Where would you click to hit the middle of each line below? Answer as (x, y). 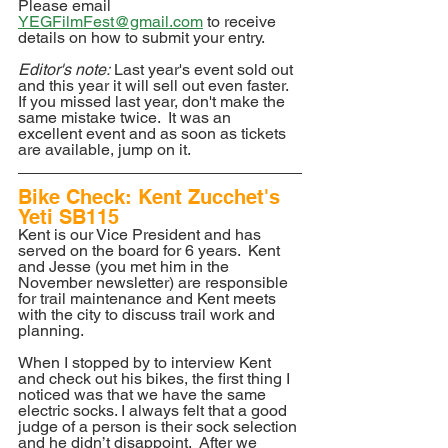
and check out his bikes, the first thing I (156, 379)
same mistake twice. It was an (126, 118)
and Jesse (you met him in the (125, 267)
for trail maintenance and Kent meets (149, 299)
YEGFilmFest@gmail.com (110, 22)
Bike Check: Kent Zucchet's (152, 197)
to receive (241, 22)
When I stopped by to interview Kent (146, 363)
